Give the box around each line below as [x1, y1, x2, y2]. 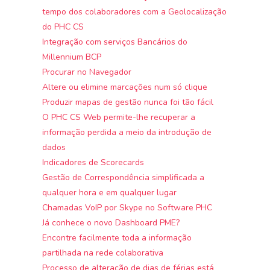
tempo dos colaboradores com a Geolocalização [42, 5, 227, 17]
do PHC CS [42, 20, 84, 33]
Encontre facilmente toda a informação [42, 231, 192, 243]
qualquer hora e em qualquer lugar [42, 186, 177, 198]
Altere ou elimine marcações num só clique [42, 81, 208, 93]
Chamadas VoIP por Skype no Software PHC [42, 201, 213, 213]
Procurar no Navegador [42, 66, 132, 78]
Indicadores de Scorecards [42, 156, 145, 168]
